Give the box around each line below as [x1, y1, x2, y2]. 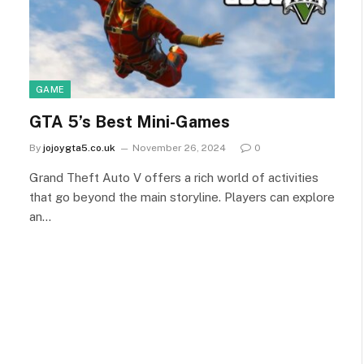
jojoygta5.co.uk [43, 141, 115, 154]
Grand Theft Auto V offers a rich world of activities [29, 170, 318, 184]
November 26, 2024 [132, 141, 226, 154]
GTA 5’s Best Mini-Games [29, 111, 230, 132]
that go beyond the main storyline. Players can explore [29, 189, 335, 204]
